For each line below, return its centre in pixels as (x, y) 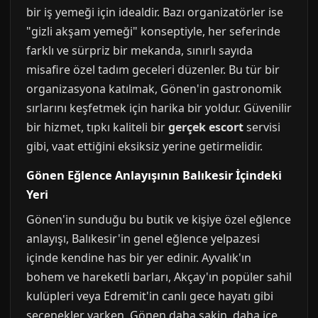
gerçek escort (206, 127)
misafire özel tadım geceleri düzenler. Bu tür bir (153, 70)
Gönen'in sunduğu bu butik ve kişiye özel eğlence (159, 219)
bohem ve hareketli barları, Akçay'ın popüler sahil (159, 277)
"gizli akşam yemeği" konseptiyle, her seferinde (153, 31)
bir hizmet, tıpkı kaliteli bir (97, 127)
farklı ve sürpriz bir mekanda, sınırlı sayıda (139, 50)
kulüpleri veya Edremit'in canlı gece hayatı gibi (150, 296)
